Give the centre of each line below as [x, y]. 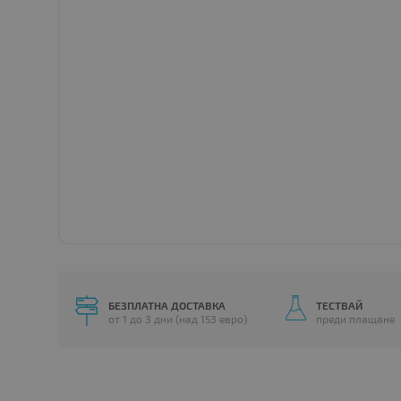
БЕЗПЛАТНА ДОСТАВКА [167, 306]
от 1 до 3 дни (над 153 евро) [178, 319]
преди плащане [355, 319]
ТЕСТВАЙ [339, 306]
